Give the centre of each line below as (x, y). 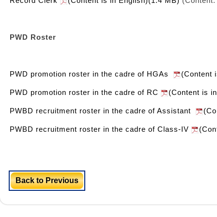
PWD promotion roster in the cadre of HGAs (92, 74)
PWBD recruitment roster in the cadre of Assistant (103, 111)
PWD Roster (33, 37)
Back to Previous (47, 180)
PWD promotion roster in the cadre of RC (85, 92)
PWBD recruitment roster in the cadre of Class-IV (101, 129)
